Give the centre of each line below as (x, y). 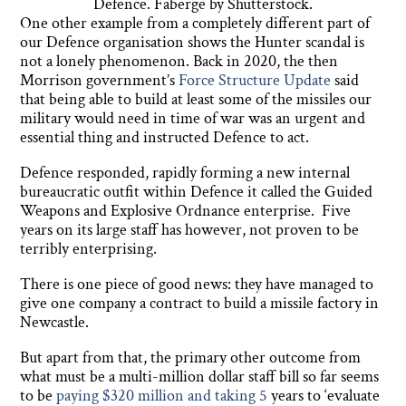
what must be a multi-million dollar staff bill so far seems (200, 377)
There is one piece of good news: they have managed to (197, 285)
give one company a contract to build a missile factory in (200, 304)
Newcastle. (55, 323)
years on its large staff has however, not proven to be (190, 230)
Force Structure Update (255, 81)
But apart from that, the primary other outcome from (191, 358)
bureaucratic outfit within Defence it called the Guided (197, 192)
